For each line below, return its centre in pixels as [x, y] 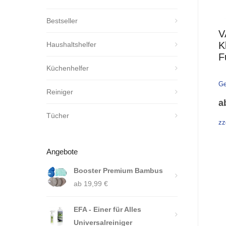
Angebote [62, 152]
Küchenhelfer [68, 68]
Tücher [58, 116]
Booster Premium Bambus [118, 171]
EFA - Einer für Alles [107, 209]
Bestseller [62, 21]
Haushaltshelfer [71, 44]
